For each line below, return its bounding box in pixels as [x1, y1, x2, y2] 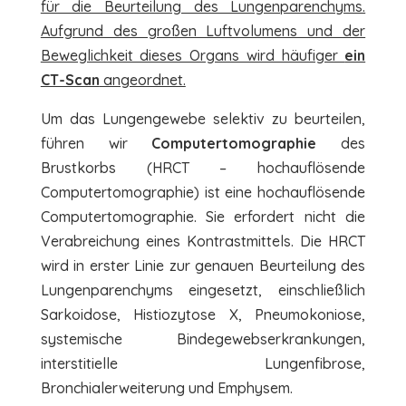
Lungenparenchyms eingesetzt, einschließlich [40, 280, 366, 299]
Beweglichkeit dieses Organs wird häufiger [40, 45, 345, 64]
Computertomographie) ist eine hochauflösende [40, 182, 366, 201]
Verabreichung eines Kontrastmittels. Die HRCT [40, 231, 366, 250]
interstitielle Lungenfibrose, [40, 353, 366, 372]
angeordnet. [99, 70, 186, 89]
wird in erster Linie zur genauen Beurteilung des [40, 256, 366, 275]
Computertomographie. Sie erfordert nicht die [40, 207, 366, 226]
